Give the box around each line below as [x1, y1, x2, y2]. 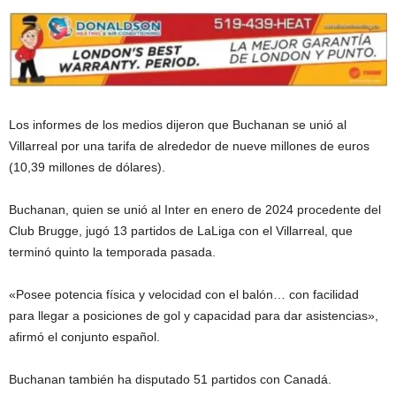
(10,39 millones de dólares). [9, 159, 165, 174]
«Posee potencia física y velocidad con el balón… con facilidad [9, 286, 359, 301]
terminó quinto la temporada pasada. [9, 244, 216, 259]
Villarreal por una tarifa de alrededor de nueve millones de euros [9, 138, 369, 153]
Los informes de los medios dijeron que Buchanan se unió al [9, 117, 346, 132]
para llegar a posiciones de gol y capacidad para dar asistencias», [9, 308, 378, 323]
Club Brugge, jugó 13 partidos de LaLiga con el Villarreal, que [9, 223, 353, 238]
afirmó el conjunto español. [9, 329, 160, 344]
